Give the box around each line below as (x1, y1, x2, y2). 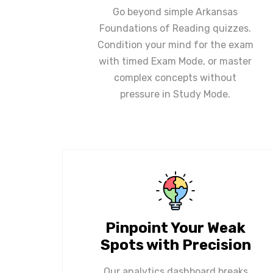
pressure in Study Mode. (120, 88, 230, 100)
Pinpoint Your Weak (105, 219, 246, 236)
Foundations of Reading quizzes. (99, 22, 251, 34)
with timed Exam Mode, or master (99, 55, 252, 67)
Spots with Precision (100, 236, 251, 253)
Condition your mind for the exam (97, 38, 253, 51)
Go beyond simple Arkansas (113, 5, 238, 18)
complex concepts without (114, 71, 236, 83)
